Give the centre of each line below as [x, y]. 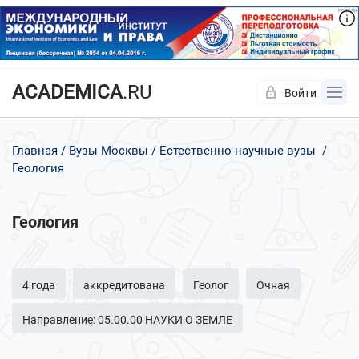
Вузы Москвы [109, 151]
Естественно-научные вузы [238, 151]
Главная [35, 151]
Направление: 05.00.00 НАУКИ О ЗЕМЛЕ [127, 320]
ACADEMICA [67, 93]
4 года [39, 286]
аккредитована [124, 286]
